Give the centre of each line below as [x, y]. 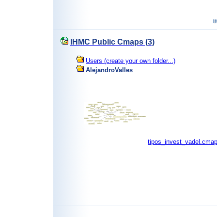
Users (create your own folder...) [131, 61]
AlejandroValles [109, 70]
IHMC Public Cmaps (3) [112, 42]
